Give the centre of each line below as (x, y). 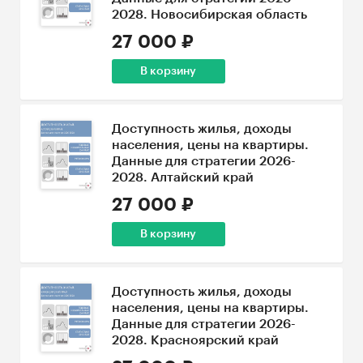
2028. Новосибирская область (209, 15)
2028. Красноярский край (195, 340)
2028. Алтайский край (182, 177)
